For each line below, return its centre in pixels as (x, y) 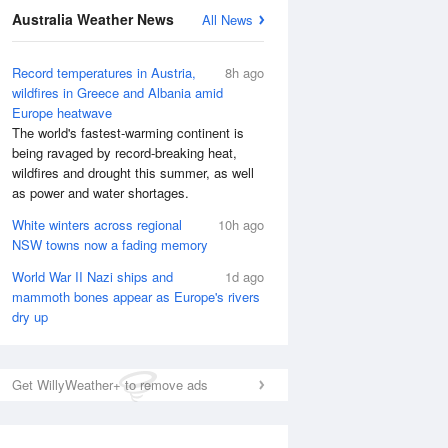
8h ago (244, 72)
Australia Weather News (93, 19)
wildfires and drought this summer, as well (133, 172)
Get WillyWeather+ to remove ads (110, 384)
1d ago (244, 276)
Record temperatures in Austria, (104, 72)
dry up (30, 316)
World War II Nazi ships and (92, 276)
